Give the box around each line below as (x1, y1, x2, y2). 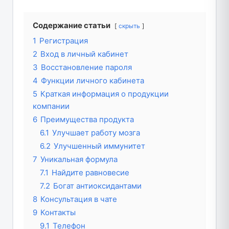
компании (32, 101, 70, 111)
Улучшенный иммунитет (53, 141, 145, 151)
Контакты (40, 208, 76, 218)
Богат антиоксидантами (53, 181, 142, 191)
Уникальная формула (40, 154, 118, 165)
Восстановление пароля (40, 62, 132, 73)
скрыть (118, 22, 140, 30)
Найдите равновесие (51, 168, 129, 178)
